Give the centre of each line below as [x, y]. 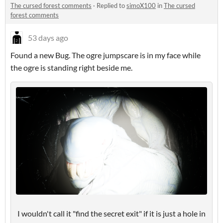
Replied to [111, 6]
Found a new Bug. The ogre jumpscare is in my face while [106, 55]
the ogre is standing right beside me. [71, 68]
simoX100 [141, 6]
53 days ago [48, 38]
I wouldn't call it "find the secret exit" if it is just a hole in [111, 214]
